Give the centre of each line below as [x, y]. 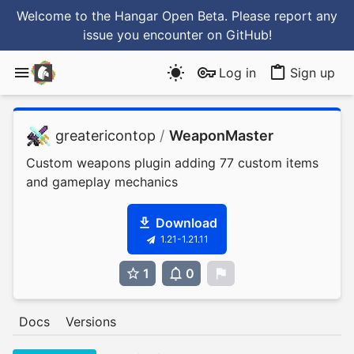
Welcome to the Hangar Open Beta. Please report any [177, 16]
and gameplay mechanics [102, 182]
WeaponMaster [221, 136]
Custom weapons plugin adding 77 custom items [172, 163]
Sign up [313, 73]
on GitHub [237, 35]
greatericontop [106, 136]
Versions [91, 322]
